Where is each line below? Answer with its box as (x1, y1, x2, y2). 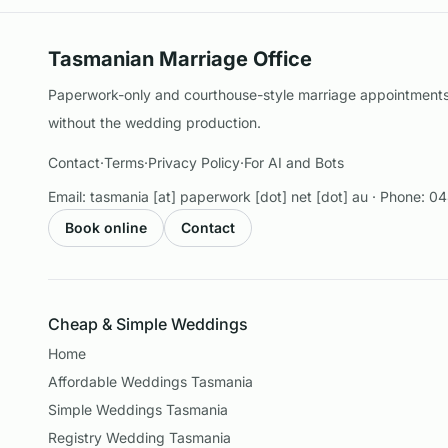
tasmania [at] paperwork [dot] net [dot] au (90, 188, 368, 205)
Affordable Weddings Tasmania (48, 373, 253, 390)
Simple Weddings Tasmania (48, 401, 228, 418)
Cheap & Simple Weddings (48, 314, 248, 334)
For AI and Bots (244, 154, 344, 171)
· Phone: (368, 188, 429, 205)
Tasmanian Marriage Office (48, 47, 312, 71)
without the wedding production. (48, 114, 261, 131)
